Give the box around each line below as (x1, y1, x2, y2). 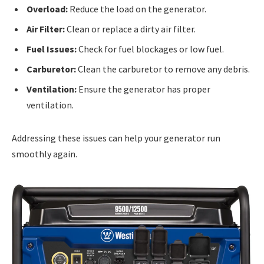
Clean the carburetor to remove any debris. (76, 62, 250, 75)
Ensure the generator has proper (77, 82, 210, 95)
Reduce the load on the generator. (68, 2, 206, 15)
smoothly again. (12, 147, 77, 160)
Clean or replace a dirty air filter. (65, 22, 196, 35)
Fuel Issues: (27, 42, 77, 55)
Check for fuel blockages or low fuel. (77, 42, 224, 55)
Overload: (27, 2, 68, 15)
